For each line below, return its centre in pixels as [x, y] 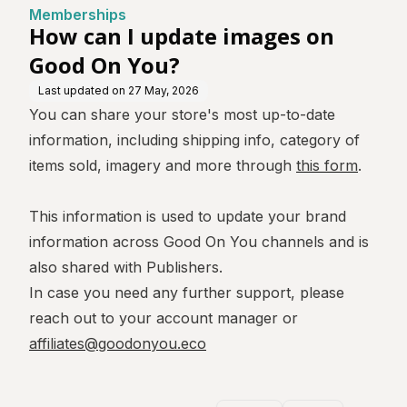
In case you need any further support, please [187, 293]
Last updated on [82, 90]
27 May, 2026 [164, 90]
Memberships [78, 15]
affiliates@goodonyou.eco [118, 343]
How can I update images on [182, 36]
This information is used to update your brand [188, 216]
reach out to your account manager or [164, 318]
